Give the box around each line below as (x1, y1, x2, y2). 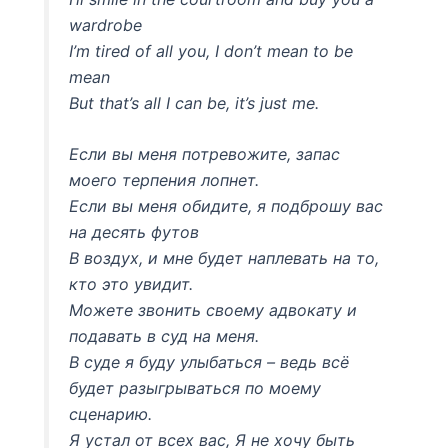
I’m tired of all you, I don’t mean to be (69, 40, 354, 61)
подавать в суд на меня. (69, 326, 260, 347)
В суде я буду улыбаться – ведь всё (69, 352, 350, 373)
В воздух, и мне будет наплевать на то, (69, 248, 380, 269)
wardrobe (69, 14, 143, 35)
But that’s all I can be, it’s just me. (69, 92, 320, 113)
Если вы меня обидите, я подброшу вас (69, 196, 384, 217)
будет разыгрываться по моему (69, 378, 322, 399)
